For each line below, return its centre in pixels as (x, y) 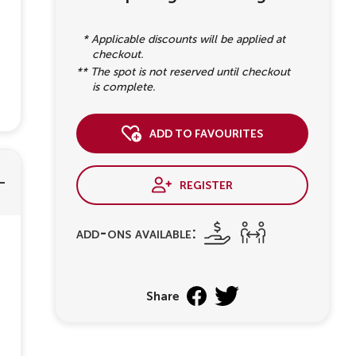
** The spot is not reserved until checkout (183, 72)
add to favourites (206, 132)
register (206, 183)
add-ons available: (136, 232)
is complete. (124, 87)
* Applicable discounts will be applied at (181, 39)
